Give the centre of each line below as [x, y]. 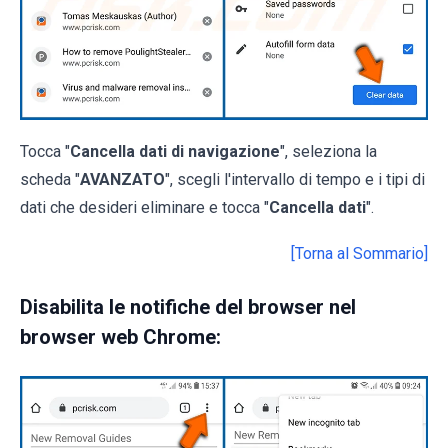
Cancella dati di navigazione [175, 152]
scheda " [50, 180]
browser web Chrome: [120, 337]
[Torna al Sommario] [359, 254]
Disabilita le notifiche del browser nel [188, 307]
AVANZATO [122, 180]
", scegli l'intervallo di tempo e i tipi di [295, 180]
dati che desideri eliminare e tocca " [144, 208]
